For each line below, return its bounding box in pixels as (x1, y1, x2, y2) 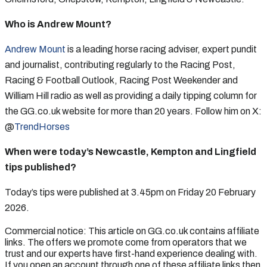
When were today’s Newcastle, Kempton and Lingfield (5, 146, 256, 157)
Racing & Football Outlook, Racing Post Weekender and (5, 74, 238, 85)
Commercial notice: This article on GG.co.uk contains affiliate (5, 225, 259, 236)
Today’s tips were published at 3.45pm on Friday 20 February (5, 187, 256, 197)
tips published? (5, 162, 76, 172)
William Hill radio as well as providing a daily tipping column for (5, 90, 257, 101)
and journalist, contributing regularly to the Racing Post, (5, 59, 235, 70)
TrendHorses (14, 121, 70, 132)
